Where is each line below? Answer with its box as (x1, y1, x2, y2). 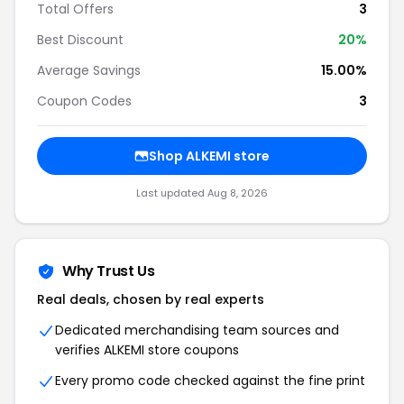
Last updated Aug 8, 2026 (136, 186, 268, 200)
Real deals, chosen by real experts (37, 290, 264, 308)
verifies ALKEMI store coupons (55, 341, 239, 359)
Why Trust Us (62, 261, 155, 281)
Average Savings (37, 61, 141, 79)
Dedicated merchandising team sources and (55, 321, 339, 339)
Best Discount (37, 31, 124, 49)
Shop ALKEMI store (149, 147, 270, 165)
